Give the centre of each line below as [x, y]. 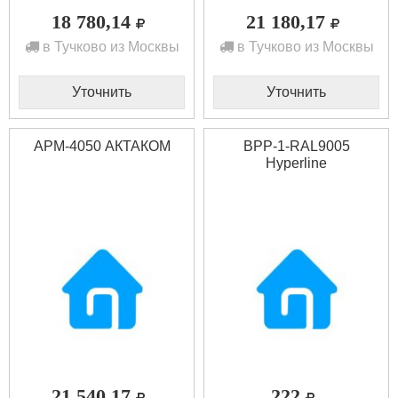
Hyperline [296, 163]
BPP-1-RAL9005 [296, 146]
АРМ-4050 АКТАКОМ [102, 146]
